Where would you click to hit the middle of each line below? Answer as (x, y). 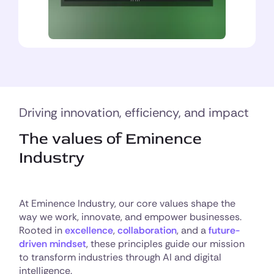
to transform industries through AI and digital (120, 257)
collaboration (147, 230)
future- (224, 230)
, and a (193, 230)
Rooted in (42, 230)
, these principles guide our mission (165, 244)
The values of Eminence (110, 139)
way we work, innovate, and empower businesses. (130, 217)
